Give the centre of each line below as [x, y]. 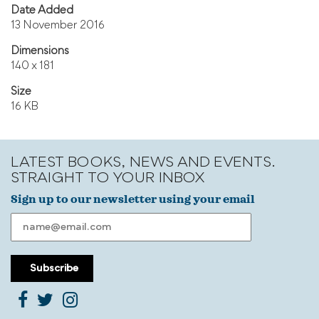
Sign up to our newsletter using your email [133, 199]
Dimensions [40, 52]
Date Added [42, 11]
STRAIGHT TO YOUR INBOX [108, 179]
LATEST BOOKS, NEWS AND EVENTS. [143, 163]
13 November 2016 [58, 26]
